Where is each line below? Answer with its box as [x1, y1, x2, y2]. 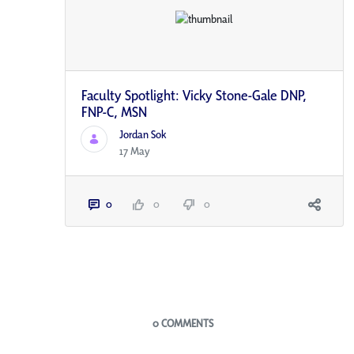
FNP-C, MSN [81, 103, 148, 122]
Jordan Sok [119, 127, 168, 142]
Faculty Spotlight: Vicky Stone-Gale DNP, [81, 86, 307, 105]
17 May [119, 144, 151, 159]
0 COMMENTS [152, 316, 213, 331]
